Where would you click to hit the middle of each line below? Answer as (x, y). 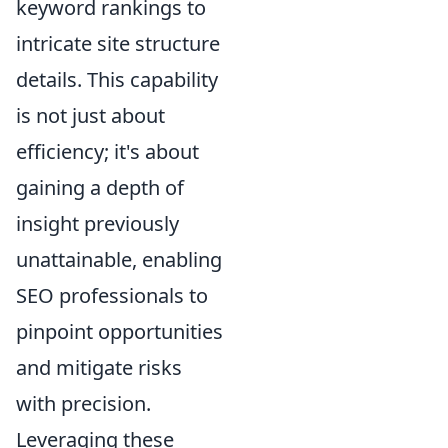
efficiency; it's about (107, 151)
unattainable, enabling (119, 259)
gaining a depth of (100, 187)
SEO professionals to (112, 295)
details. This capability (117, 79)
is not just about (90, 115)
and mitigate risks (99, 367)
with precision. (83, 403)
